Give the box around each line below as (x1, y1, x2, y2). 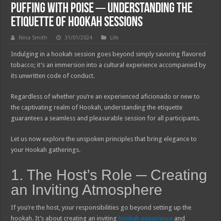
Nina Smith (19, 34, 48, 41)
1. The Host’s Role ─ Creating (11, 166, 208, 183)
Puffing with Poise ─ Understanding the (11, 1, 193, 16)
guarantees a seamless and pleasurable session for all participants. (11, 114, 201, 122)
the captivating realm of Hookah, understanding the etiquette (11, 103, 183, 111)
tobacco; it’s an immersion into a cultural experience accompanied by (11, 61, 206, 69)
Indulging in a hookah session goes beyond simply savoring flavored (11, 50, 206, 58)
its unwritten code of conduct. (11, 72, 95, 79)
